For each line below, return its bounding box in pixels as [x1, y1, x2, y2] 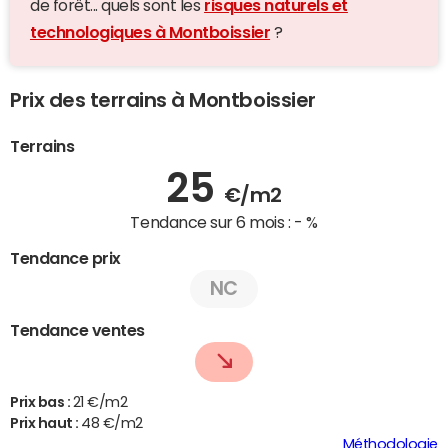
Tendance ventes [10, 321, 145, 338]
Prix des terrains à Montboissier [10, 90, 316, 111]
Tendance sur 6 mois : [130, 214, 294, 231]
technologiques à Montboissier [30, 24, 271, 41]
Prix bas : [10, 394, 73, 409]
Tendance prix [10, 249, 121, 266]
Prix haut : [10, 415, 82, 430]
